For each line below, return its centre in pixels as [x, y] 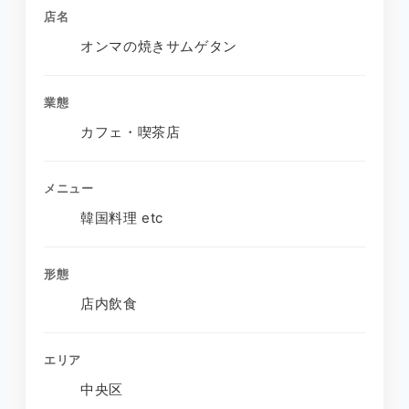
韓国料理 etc [122, 217]
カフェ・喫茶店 [131, 131]
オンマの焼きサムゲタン [159, 46]
